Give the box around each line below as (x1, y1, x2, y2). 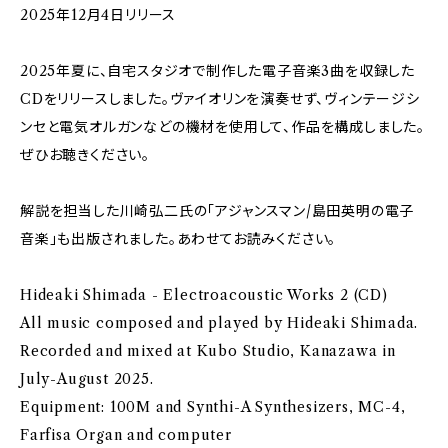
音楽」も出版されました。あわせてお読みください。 (20, 230, 337, 248)
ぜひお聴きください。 (20, 146, 150, 164)
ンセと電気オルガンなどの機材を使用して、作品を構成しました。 (20, 118, 425, 136)
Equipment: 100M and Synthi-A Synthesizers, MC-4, (20, 398, 406, 416)
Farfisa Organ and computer (20, 426, 232, 444)
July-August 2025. (20, 370, 154, 388)
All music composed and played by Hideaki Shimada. (20, 314, 419, 332)
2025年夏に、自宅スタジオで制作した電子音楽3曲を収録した (20, 62, 415, 80)
